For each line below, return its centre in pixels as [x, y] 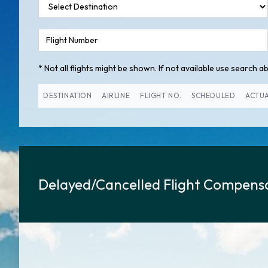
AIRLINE [116, 95]
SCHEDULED [214, 95]
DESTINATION [68, 95]
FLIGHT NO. [161, 95]
